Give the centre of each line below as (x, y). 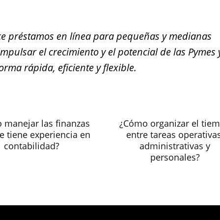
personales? (175, 157)
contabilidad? (31, 146)
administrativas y (175, 146)
